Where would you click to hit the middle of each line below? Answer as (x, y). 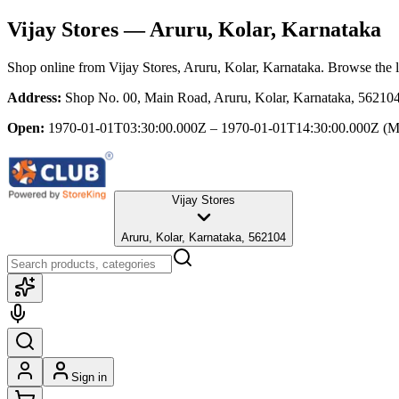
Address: (34, 97)
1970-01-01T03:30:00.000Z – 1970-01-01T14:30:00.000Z (214, 127)
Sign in (89, 377)
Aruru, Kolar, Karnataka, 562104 (204, 237)
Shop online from (58, 67)
